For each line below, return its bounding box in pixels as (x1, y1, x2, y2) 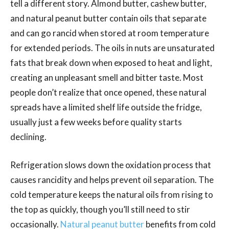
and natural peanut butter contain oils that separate (10, 12, 207, 24)
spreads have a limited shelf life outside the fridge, (10, 101, 202, 112)
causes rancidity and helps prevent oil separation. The (10, 174, 214, 185)
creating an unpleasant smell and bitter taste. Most (10, 72, 203, 83)
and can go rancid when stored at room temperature (10, 27, 209, 38)
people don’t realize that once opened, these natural (10, 86, 207, 98)
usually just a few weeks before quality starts (10, 116, 182, 127)
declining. (10, 131, 47, 142)
